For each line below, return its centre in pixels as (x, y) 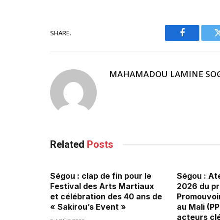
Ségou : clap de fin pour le (101, 176)
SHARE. (61, 33)
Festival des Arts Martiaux (102, 186)
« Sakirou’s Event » (88, 207)
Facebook (199, 40)
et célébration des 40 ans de (106, 197)
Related (69, 145)
